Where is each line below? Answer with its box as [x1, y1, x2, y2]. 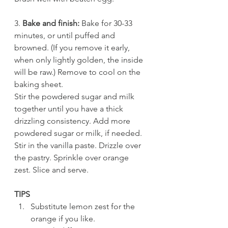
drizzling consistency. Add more [14, 116, 132, 126]
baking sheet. [14, 79, 63, 90]
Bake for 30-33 [79, 18, 134, 28]
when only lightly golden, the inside [14, 55, 145, 65]
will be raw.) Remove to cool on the [14, 67, 142, 77]
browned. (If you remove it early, [14, 43, 132, 53]
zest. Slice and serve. [14, 165, 91, 175]
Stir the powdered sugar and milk [14, 92, 136, 102]
